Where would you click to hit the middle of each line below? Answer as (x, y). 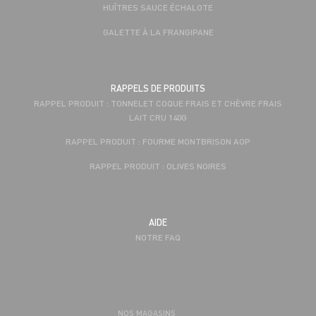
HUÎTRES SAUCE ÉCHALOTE (158, 7)
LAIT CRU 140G (158, 117)
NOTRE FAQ (158, 237)
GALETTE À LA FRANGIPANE (158, 31)
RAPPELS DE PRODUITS (158, 88)
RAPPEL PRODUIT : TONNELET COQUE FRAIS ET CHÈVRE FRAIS (158, 103)
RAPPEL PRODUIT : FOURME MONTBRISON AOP (158, 141)
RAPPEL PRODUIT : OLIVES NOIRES (158, 165)
